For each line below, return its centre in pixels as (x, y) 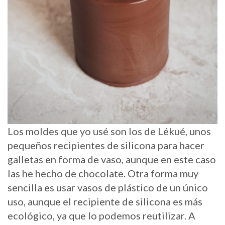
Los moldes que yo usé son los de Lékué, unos (109, 131)
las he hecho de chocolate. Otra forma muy (103, 173)
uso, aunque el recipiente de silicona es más (105, 201)
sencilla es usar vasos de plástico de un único (108, 187)
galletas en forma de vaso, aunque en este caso (112, 159)
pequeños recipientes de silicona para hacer (106, 145)
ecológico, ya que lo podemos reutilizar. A (101, 215)
